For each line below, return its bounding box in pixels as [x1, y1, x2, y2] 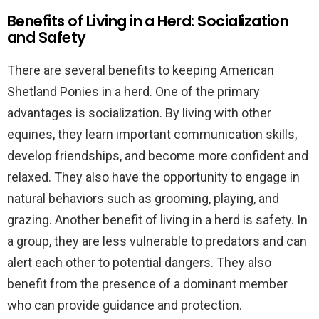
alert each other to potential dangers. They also [7, 255, 271, 270]
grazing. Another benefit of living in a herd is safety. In [7, 212, 308, 227]
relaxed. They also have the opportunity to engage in [7, 169, 300, 184]
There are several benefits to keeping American [7, 63, 274, 78]
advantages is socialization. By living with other [7, 105, 271, 120]
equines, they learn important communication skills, [7, 127, 297, 142]
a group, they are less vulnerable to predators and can [7, 234, 307, 249]
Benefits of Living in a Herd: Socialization [7, 11, 289, 31]
